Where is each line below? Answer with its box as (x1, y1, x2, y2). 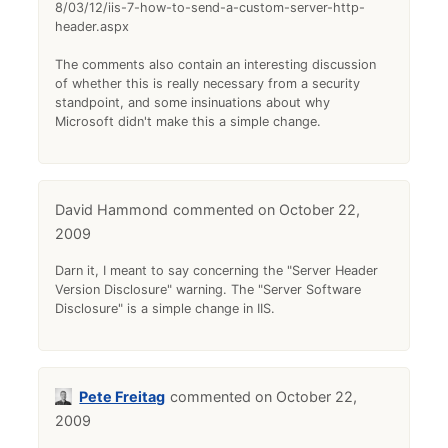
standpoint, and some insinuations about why (55, 95, 331, 111)
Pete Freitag (79, 388, 166, 406)
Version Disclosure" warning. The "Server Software (55, 282, 362, 298)
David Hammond (55, 201, 169, 219)
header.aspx (55, 19, 130, 35)
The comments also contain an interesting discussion (55, 57, 377, 73)
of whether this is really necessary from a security (55, 76, 361, 92)
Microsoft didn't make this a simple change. (55, 114, 322, 130)
